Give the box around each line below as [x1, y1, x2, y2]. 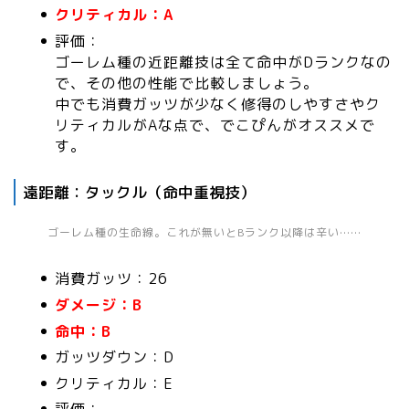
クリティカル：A [55, 5, 173, 26]
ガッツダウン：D [55, 347, 174, 368]
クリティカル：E [55, 372, 173, 393]
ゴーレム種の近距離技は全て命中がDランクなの [55, 51, 392, 72]
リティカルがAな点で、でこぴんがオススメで [55, 114, 375, 135]
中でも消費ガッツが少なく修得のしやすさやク [55, 93, 381, 114]
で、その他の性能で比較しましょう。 [55, 72, 319, 93]
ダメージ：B [55, 295, 142, 315]
